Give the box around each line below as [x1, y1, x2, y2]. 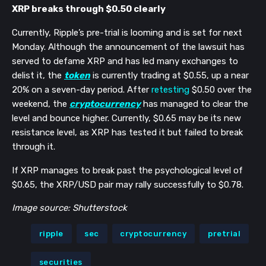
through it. [12, 141, 55, 152]
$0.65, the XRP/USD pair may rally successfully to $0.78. [12, 179, 243, 190]
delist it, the [12, 69, 64, 81]
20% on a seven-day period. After [12, 84, 151, 95]
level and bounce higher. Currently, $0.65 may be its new [12, 112, 241, 123]
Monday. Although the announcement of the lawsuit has [12, 41, 245, 52]
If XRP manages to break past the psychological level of [12, 164, 243, 176]
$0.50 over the [189, 84, 252, 95]
